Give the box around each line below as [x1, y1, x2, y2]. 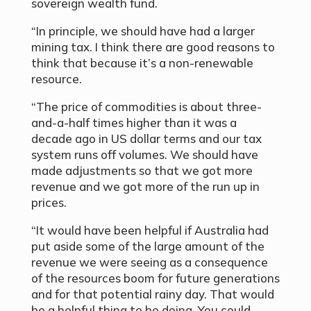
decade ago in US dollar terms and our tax [31, 131, 262, 146]
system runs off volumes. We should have [31, 147, 258, 162]
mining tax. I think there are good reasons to [31, 40, 275, 55]
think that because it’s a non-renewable [31, 56, 253, 71]
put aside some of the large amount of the [31, 239, 264, 254]
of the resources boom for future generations [31, 271, 280, 286]
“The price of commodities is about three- [31, 99, 262, 115]
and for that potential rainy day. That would [31, 287, 274, 302]
